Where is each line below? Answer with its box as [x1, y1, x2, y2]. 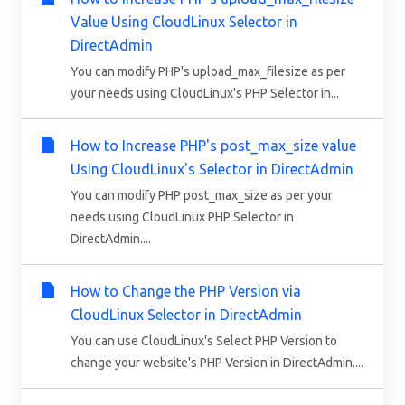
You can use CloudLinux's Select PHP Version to [71, 333, 337, 348]
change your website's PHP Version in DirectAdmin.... [71, 354, 363, 370]
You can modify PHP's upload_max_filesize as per [71, 63, 345, 79]
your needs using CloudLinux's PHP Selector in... [71, 85, 339, 100]
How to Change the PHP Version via [71, 282, 301, 299]
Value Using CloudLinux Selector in [71, 13, 297, 30]
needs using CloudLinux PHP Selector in [71, 209, 294, 224]
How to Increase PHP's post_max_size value [71, 137, 356, 154]
